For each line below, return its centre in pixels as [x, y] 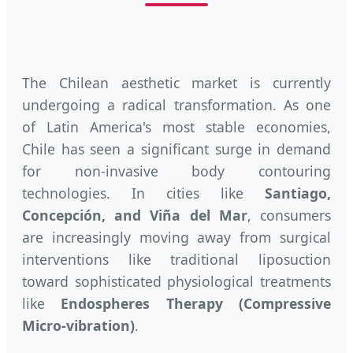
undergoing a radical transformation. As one [176, 104]
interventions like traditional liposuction [176, 259]
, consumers [289, 215]
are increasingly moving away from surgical [176, 237]
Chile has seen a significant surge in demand [176, 149]
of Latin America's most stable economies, [176, 126]
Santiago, [298, 193]
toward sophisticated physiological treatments [176, 281]
